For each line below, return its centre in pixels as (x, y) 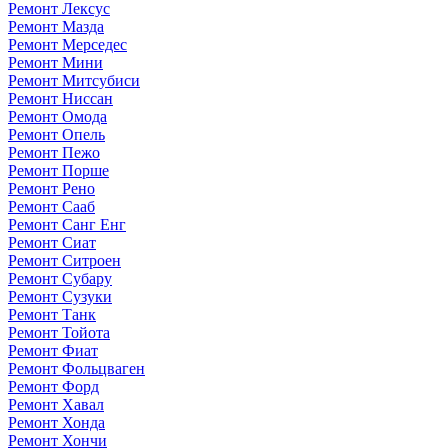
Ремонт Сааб (51, 206)
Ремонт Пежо (54, 152)
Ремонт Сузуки (60, 296)
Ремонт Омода (57, 116)
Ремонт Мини (55, 62)
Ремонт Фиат (53, 350)
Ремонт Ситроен (64, 260)
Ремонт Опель (56, 134)
